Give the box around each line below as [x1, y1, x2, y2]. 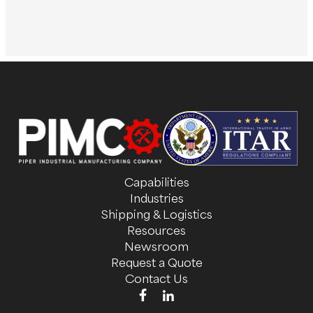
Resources [127, 223, 186, 238]
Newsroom [124, 239, 189, 254]
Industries [129, 191, 184, 205]
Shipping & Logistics [101, 207, 212, 221]
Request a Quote [110, 255, 203, 270]
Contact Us [125, 271, 188, 286]
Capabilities [124, 175, 189, 189]
